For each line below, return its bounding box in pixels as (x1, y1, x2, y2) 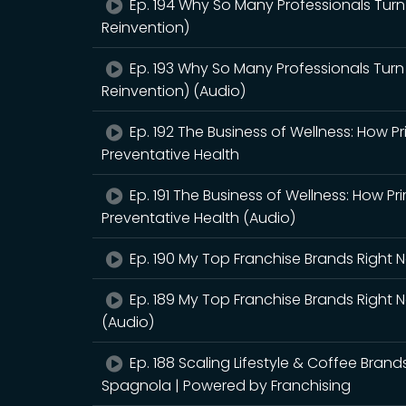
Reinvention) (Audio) (101, 81, 246, 102)
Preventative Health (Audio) (101, 208, 295, 229)
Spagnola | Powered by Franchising (101, 375, 351, 397)
